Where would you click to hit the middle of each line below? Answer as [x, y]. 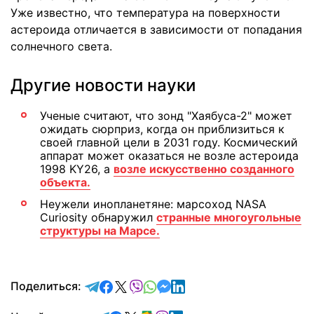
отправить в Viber [192, 285]
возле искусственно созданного [204, 169]
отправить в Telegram [159, 285]
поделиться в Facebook [177, 285]
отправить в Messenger [234, 285]
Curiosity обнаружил [98, 217]
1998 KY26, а [77, 169]
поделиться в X [171, 285]
